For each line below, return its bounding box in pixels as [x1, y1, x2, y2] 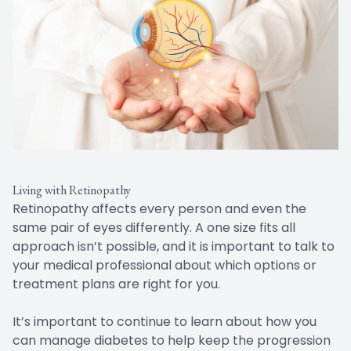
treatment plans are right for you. [13, 275, 220, 294]
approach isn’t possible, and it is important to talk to [13, 237, 335, 256]
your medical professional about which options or [13, 256, 317, 275]
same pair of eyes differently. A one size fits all [13, 219, 295, 237]
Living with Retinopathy [13, 182, 131, 199]
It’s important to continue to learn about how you [13, 313, 317, 331]
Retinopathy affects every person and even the [13, 200, 306, 219]
